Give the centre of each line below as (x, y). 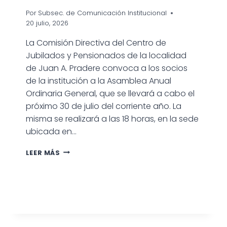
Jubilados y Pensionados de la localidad (106, 55)
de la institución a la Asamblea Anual (98, 81)
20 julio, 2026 (47, 23)
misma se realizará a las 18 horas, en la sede (112, 119)
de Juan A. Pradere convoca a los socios (106, 68)
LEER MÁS (43, 153)
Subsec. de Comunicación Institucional (102, 13)
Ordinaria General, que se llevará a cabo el (110, 93)
